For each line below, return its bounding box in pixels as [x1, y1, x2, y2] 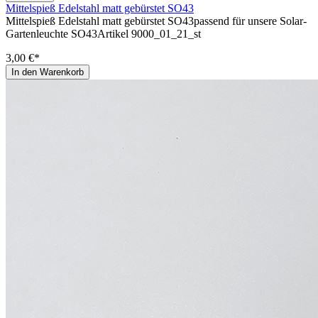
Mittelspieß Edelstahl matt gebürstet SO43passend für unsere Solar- [6, 14, 307, 27]
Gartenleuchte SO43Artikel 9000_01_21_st [6, 27, 201, 40]
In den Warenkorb [11, 66, 84, 77]
